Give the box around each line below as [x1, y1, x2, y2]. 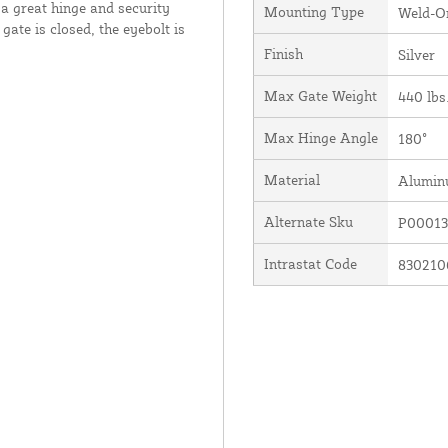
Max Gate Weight [263, 86, 377, 104]
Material [263, 170, 320, 188]
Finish [263, 44, 303, 62]
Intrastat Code [263, 254, 357, 272]
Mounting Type [263, 2, 364, 20]
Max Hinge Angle [263, 128, 378, 146]
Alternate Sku [263, 212, 353, 230]
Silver [397, 45, 435, 63]
